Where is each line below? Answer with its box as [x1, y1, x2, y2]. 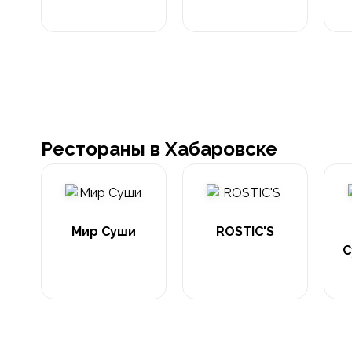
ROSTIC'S [216, 224, 274, 239]
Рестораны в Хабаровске [41, 137, 277, 160]
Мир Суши [71, 224, 136, 239]
